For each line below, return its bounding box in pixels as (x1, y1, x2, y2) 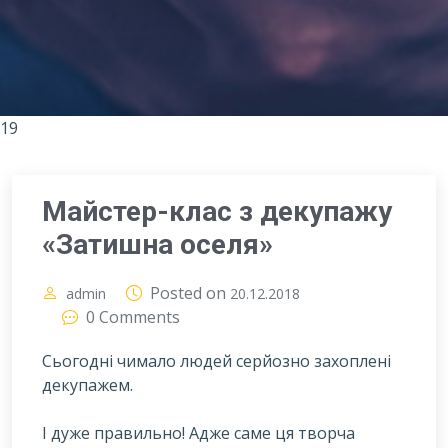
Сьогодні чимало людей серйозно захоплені (42, 349, 391, 372)
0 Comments (86, 305, 180, 328)
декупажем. (42, 373, 133, 396)
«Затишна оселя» (42, 227, 273, 261)
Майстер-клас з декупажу (42, 194, 392, 228)
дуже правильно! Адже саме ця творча (47, 421, 355, 444)
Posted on (150, 281, 230, 304)
